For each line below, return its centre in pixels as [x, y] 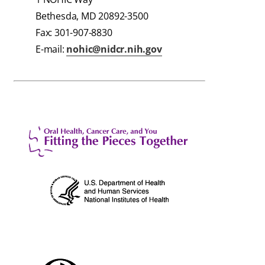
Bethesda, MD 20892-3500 [92, 16]
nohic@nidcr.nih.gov [114, 49]
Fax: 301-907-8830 [74, 33]
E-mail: [51, 49]
